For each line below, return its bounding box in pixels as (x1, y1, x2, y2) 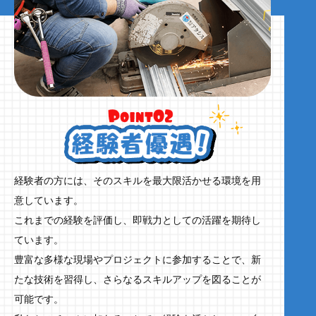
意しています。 (14, 195, 84, 206)
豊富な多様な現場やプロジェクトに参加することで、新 (14, 254, 262, 265)
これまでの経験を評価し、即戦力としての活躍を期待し (14, 214, 262, 226)
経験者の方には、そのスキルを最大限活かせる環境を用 (14, 175, 262, 186)
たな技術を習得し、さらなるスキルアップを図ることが (14, 274, 262, 285)
